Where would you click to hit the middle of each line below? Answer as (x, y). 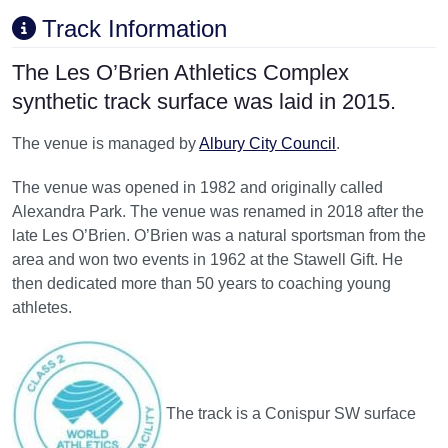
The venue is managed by (106, 143)
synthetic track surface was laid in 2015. (204, 101)
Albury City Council (268, 143)
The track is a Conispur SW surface (289, 413)
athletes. (42, 307)
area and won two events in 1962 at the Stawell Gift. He (207, 259)
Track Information (134, 28)
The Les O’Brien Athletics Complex (181, 72)
